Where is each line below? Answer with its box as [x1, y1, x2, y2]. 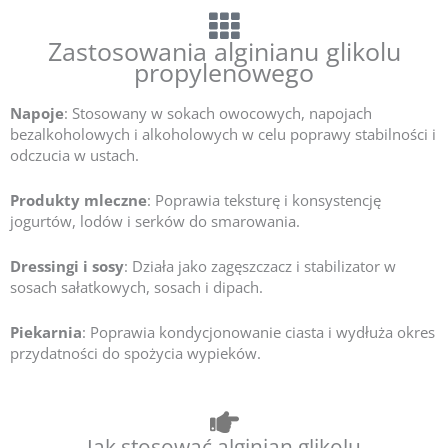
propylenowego [134, 54, 314, 89]
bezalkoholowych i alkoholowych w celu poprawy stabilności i [10, 123, 436, 144]
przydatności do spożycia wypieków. [10, 342, 261, 363]
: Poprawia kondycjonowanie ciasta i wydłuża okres [82, 321, 435, 342]
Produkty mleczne [10, 189, 147, 210]
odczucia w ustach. [10, 144, 139, 165]
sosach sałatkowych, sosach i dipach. [10, 276, 263, 297]
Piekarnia [10, 321, 82, 342]
